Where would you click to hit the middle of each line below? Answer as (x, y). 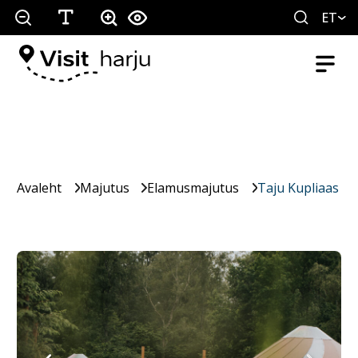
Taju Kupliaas (298, 188)
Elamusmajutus (193, 188)
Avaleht (39, 188)
